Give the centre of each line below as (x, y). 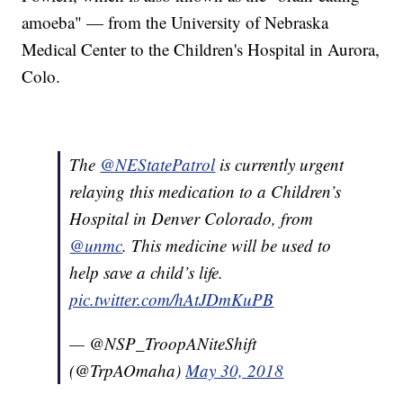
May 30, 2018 (235, 371)
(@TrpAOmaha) (128, 371)
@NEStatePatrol (158, 165)
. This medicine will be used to (227, 246)
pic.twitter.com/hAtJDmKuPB (172, 300)
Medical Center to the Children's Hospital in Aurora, (201, 49)
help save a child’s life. (147, 273)
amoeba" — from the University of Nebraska (175, 22)
